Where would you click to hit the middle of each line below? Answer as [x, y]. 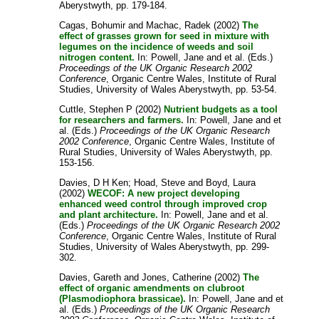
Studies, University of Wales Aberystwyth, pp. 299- [164, 246]
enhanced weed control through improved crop [163, 204]
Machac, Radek [179, 25]
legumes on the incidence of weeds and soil [157, 46]
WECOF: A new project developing [164, 193]
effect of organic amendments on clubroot [152, 288]
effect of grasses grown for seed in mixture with [164, 36]
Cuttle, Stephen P [96, 109]
